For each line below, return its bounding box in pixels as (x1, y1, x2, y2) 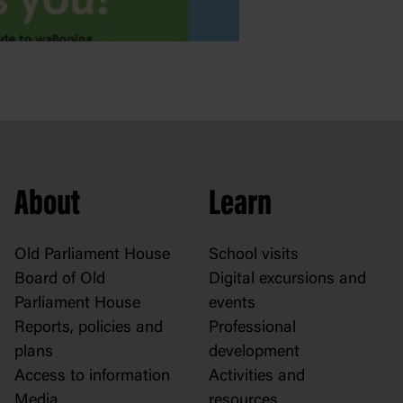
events (209, 295, 255, 312)
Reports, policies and (14, 319, 163, 336)
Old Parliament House (14, 246, 170, 264)
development (209, 344, 300, 361)
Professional (209, 319, 296, 336)
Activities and (209, 368, 305, 385)
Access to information (14, 368, 170, 385)
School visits (209, 246, 299, 264)
